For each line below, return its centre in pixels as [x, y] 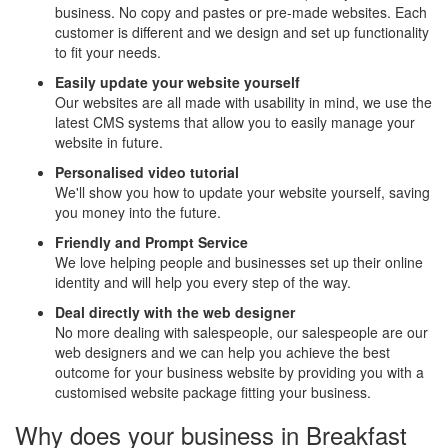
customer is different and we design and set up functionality [242, 32]
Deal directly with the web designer [175, 312]
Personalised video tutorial [147, 172]
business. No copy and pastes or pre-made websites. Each [241, 12]
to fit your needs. [108, 52]
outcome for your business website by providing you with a [239, 372]
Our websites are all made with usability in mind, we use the [243, 102]
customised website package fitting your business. [213, 392]
